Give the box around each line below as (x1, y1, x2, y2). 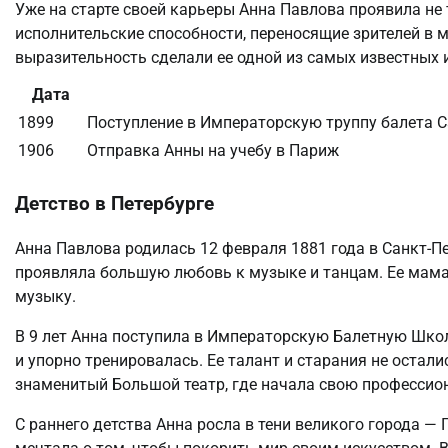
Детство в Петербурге (15, 193, 214, 216)
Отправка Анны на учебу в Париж (87, 141, 339, 161)
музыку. (15, 286, 76, 306)
